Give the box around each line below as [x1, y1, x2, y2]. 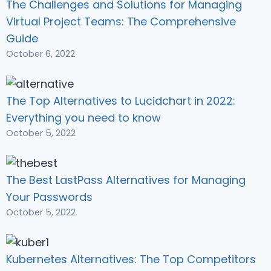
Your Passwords [6, 189, 93, 205]
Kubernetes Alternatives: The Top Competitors [6, 252, 256, 267]
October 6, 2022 [6, 48, 75, 60]
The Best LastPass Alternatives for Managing [6, 172, 246, 188]
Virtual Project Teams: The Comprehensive [6, 14, 236, 30]
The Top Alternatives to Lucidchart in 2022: [6, 93, 235, 109]
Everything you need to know [6, 110, 161, 126]
